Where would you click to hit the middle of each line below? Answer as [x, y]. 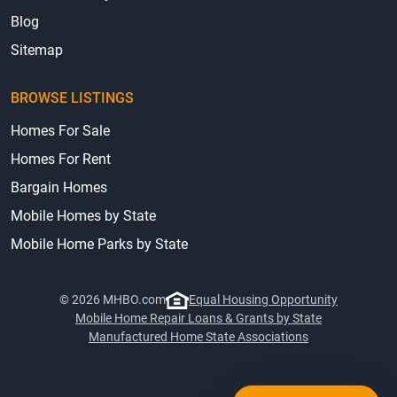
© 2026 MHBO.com [113, 327]
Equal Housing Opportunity [263, 327]
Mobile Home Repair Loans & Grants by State [198, 345]
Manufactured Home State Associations [198, 364]
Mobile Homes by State [83, 243]
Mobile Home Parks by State [99, 271]
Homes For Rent [61, 186]
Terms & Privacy [61, 20]
